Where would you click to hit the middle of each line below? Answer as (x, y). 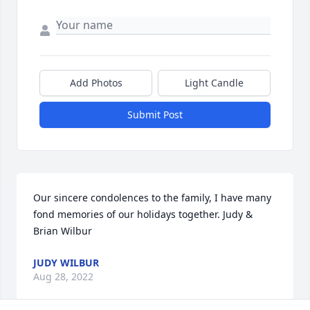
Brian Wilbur (63, 231)
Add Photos (96, 83)
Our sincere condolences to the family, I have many (152, 198)
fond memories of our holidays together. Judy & (143, 215)
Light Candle (214, 83)
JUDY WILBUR (66, 263)
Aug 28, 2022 (63, 277)
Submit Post (155, 115)
